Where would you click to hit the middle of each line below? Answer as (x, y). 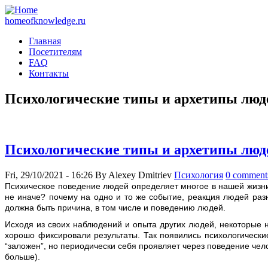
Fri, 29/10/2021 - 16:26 (49, 175)
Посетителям (55, 52)
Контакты (49, 73)
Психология (199, 175)
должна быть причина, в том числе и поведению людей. (115, 207)
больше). (22, 257)
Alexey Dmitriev (140, 175)
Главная (45, 41)
